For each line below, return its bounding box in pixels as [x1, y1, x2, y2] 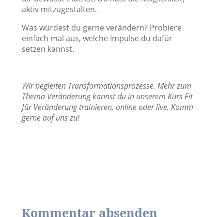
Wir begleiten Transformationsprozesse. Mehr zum [21, 80, 191, 91]
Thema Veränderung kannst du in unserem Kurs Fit [21, 91, 193, 102]
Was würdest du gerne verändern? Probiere [21, 22, 182, 33]
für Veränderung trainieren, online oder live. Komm [21, 102, 193, 112]
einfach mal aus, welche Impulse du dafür [21, 33, 172, 44]
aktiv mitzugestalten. [21, 4, 97, 15]
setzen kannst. [21, 44, 74, 54]
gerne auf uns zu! [21, 112, 79, 123]
